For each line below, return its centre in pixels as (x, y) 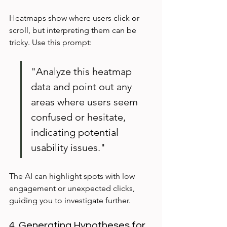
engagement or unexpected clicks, (73, 188)
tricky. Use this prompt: (50, 43)
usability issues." (68, 148)
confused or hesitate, (80, 117)
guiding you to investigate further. (70, 201)
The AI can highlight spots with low (73, 176)
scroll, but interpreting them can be (74, 30)
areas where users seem (86, 102)
